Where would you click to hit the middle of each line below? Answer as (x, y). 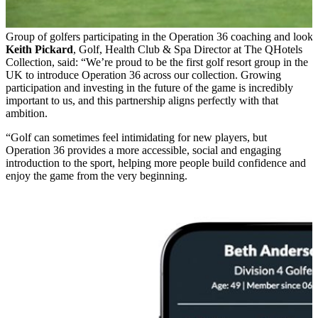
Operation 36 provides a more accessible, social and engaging (143, 150)
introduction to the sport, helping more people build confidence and (156, 163)
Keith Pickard (39, 49)
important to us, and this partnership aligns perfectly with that (142, 100)
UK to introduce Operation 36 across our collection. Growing (143, 75)
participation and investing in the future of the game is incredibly (149, 87)
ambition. (27, 113)
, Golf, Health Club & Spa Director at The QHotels (188, 49)
